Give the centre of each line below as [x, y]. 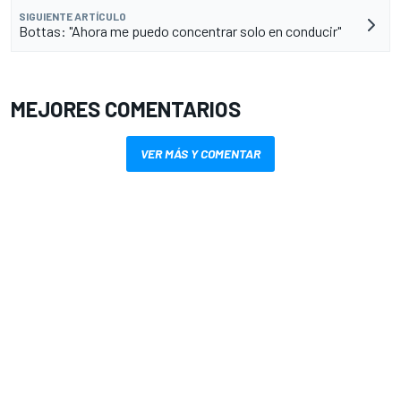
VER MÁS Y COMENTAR [200, 153]
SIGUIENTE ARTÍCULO [73, 16]
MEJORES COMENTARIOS [126, 108]
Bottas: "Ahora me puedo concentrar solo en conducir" [180, 30]
